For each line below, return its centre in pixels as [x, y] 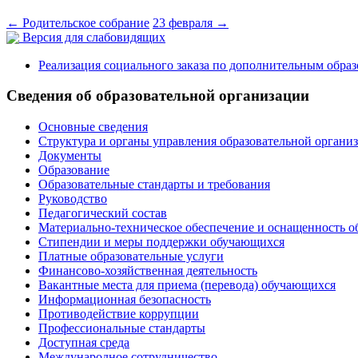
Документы [70, 156]
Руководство [73, 199]
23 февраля [184, 23]
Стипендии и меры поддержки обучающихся [161, 242]
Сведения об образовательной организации [158, 96]
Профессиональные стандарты [122, 328]
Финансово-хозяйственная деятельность [148, 271]
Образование [74, 170]
